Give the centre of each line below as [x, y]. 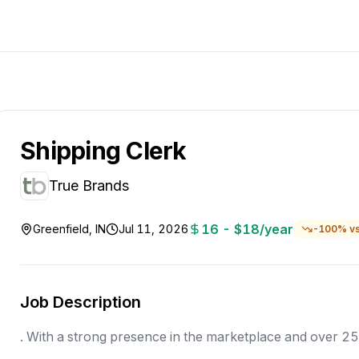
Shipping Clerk [103, 151]
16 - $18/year [247, 229]
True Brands [89, 186]
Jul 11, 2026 [153, 229]
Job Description [81, 302]
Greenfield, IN [69, 229]
